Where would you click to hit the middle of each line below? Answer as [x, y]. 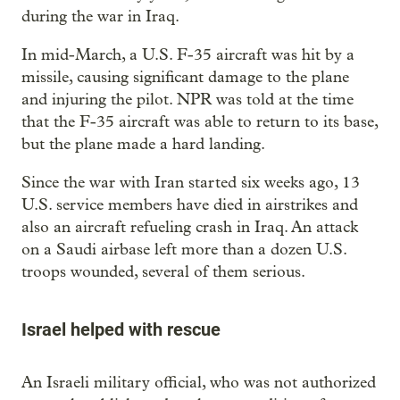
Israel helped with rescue [121, 330]
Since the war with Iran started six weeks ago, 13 [191, 183]
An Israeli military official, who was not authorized [199, 383]
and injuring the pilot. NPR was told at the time [187, 100]
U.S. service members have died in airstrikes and [190, 205]
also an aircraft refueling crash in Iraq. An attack [190, 228]
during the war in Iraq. [100, 17]
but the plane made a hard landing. [143, 145]
